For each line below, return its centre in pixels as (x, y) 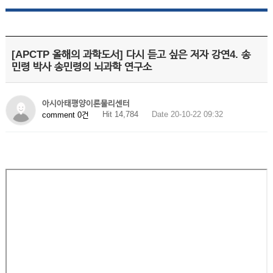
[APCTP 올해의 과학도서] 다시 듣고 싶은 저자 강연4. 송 (131, 55)
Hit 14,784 (120, 114)
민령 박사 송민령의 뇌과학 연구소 (81, 67)
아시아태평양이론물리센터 (86, 103)
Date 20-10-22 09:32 (187, 114)
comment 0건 (65, 115)
